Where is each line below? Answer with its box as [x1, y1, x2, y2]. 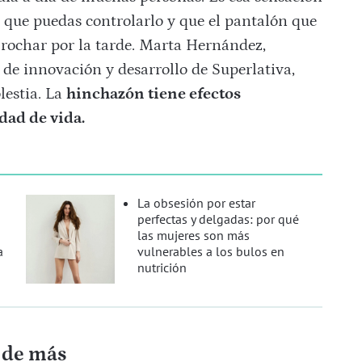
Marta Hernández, [138, 36, 266, 55]
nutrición [137, 259, 187, 276]
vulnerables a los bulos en [137, 243, 285, 260]
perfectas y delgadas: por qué [137, 211, 300, 228]
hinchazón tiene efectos [65, 85, 241, 103]
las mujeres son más [137, 227, 250, 244]
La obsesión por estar [137, 195, 256, 212]
